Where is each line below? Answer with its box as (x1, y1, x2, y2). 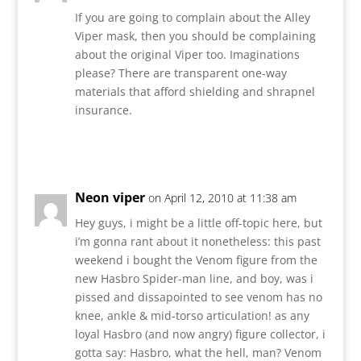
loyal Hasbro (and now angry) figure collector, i (74, 326, 326, 342)
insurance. (74, 102, 132, 118)
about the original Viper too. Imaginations (74, 46, 300, 62)
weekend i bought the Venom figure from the (74, 251, 317, 268)
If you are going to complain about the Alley (74, 9, 310, 25)
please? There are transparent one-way (74, 64, 287, 81)
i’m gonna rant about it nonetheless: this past (74, 233, 321, 249)
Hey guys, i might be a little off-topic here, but (74, 214, 322, 230)
